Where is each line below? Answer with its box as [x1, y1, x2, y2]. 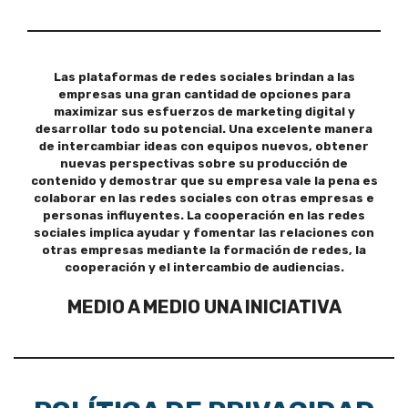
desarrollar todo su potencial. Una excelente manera [36, 121, 372, 136]
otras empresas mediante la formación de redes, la [42, 242, 366, 257]
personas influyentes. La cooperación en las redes [43, 208, 365, 222]
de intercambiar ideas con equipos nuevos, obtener [39, 138, 369, 153]
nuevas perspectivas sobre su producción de [60, 156, 348, 170]
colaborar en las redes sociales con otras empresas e [34, 190, 374, 205]
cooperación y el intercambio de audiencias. [64, 260, 344, 274]
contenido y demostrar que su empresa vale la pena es [30, 173, 378, 188]
